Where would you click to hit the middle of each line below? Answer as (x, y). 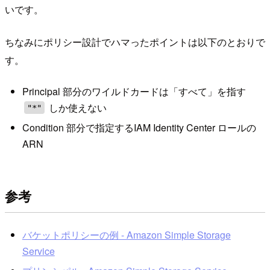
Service (38, 251)
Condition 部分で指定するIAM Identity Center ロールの (139, 128)
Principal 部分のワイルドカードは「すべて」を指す (134, 91)
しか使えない (77, 107)
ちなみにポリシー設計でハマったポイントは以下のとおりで (135, 42)
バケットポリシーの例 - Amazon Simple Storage (126, 234)
